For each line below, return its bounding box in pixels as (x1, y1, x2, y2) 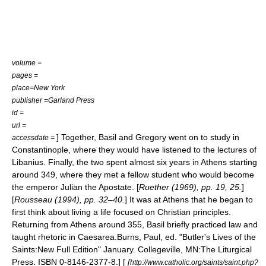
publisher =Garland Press (12, 96, 94, 104)
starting (227, 157, 257, 167)
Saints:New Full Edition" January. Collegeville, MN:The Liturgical (12, 245, 252, 254)
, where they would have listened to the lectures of (68, 145, 256, 154)
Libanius (12, 157, 43, 167)
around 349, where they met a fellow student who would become (12, 170, 254, 179)
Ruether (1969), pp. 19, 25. (139, 182, 242, 192)
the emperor (12, 182, 61, 192)
